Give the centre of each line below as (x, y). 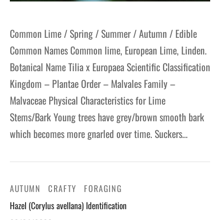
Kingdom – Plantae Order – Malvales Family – (93, 83)
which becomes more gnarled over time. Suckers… (99, 133)
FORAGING (103, 188)
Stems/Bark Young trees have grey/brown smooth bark (107, 117)
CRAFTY (62, 188)
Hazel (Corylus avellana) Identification (68, 205)
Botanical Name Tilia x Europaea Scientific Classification (110, 67)
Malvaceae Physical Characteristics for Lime (89, 100)
